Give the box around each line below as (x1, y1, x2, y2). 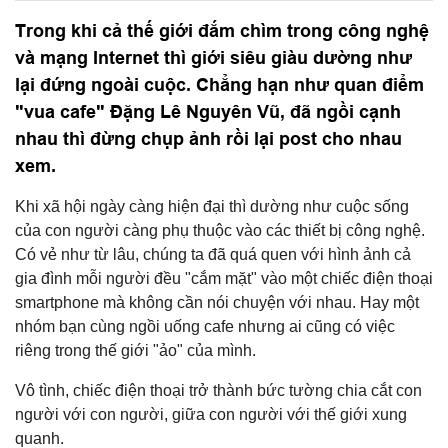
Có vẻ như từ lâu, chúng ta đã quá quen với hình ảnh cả (15, 246, 411, 263)
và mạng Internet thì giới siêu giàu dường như (15, 47, 412, 68)
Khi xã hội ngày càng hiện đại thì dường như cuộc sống (15, 198, 409, 215)
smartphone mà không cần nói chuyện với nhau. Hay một (15, 294, 419, 311)
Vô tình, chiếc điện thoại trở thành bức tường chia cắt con (15, 382, 422, 399)
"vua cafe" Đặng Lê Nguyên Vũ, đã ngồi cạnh (15, 101, 401, 122)
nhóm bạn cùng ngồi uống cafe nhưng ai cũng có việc (15, 318, 395, 335)
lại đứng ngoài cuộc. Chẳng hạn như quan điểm (15, 74, 424, 95)
